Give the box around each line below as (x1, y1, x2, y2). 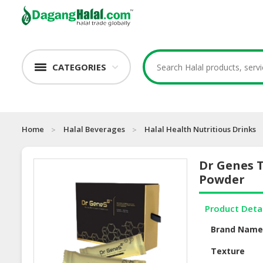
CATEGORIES (52, 61, 106, 73)
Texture (211, 245, 245, 257)
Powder (199, 171, 245, 188)
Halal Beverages (63, 124, 125, 135)
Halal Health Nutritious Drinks (144, 124, 256, 135)
